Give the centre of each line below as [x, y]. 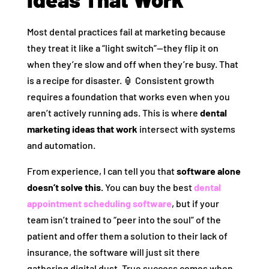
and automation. [61, 145]
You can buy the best [148, 187]
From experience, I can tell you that [101, 171]
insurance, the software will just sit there [113, 252]
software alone [208, 171]
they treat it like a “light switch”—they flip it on [122, 48]
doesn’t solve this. [65, 187]
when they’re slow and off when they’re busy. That [132, 64]
